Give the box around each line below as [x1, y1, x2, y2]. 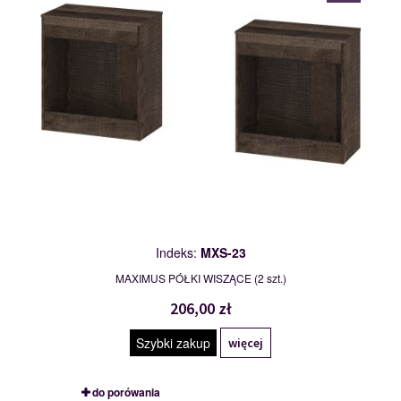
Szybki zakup [136, 334, 210, 353]
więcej [228, 335, 263, 352]
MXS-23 [200, 243, 246, 262]
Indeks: [155, 243, 200, 262]
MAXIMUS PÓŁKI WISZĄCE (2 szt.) [115, 270, 286, 286]
